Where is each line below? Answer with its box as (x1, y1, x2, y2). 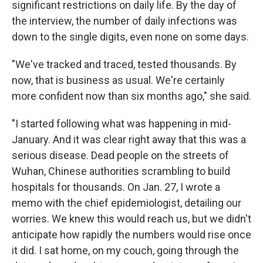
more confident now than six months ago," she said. (12, 90, 251, 102)
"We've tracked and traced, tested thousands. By (12, 58, 237, 70)
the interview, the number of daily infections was (12, 15, 237, 27)
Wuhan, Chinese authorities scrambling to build (12, 165, 230, 177)
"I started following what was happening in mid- (12, 117, 231, 130)
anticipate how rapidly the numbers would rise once (12, 228, 251, 241)
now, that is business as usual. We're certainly (12, 74, 225, 86)
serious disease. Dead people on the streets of (12, 149, 229, 161)
